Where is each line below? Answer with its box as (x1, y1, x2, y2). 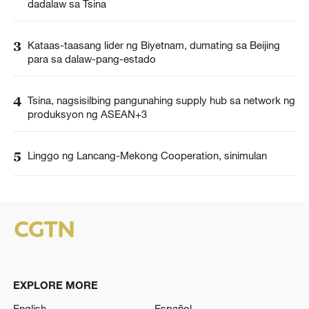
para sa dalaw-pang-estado (27, 52, 156, 65)
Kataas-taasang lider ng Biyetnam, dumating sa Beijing (27, 38, 280, 51)
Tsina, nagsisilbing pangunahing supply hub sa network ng (27, 93, 295, 106)
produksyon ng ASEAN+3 (27, 107, 147, 120)
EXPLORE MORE (12, 279, 98, 292)
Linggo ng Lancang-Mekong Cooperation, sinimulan (27, 149, 267, 162)
